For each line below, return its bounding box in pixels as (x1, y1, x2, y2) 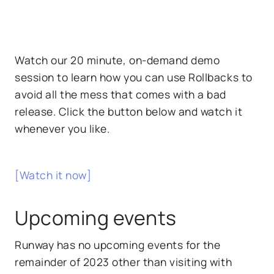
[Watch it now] (15, 167, 92, 182)
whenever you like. (15, 120, 116, 136)
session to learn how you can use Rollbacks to (15, 69, 253, 84)
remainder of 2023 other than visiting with (15, 254, 232, 269)
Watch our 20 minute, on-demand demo (15, 52, 220, 67)
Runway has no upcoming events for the (15, 237, 221, 252)
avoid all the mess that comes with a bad (15, 86, 226, 102)
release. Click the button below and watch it (15, 103, 243, 119)
